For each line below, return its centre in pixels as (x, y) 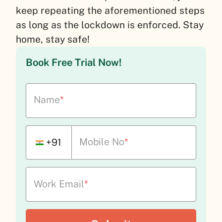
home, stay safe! (53, 39)
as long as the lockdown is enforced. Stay (110, 25)
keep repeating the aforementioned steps (110, 10)
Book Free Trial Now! (74, 62)
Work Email (59, 184)
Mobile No (102, 142)
